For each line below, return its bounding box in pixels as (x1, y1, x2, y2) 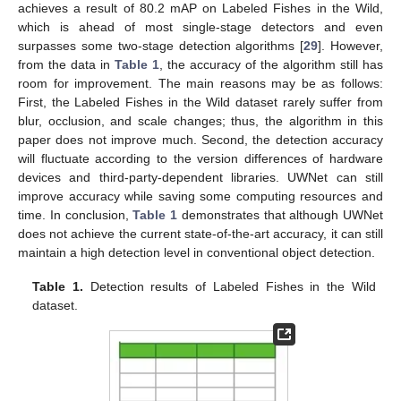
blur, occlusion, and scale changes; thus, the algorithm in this (18, 114, 383, 129)
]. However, (318, 38, 384, 54)
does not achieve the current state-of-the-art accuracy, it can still (18, 226, 383, 242)
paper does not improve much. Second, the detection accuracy (18, 132, 383, 148)
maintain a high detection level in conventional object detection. (18, 245, 375, 260)
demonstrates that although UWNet (177, 208, 383, 223)
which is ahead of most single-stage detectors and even (18, 20, 383, 35)
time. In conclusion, (18, 208, 133, 223)
